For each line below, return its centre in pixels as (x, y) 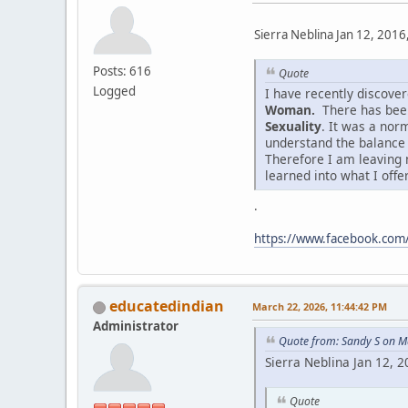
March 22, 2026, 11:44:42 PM (320, 307)
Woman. (290, 110)
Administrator (136, 326)
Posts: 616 (122, 71)
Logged (114, 91)
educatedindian (167, 306)
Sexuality (293, 127)
